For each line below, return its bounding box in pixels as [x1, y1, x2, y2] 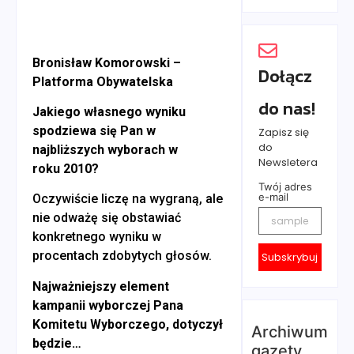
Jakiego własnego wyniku [32, 104, 186, 119]
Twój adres [258, 179, 312, 193]
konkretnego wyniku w [32, 229, 161, 245]
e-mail [258, 190, 288, 203]
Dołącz [258, 62, 312, 89]
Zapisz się [258, 124, 309, 140]
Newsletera [258, 154, 318, 170]
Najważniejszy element [32, 278, 169, 294]
